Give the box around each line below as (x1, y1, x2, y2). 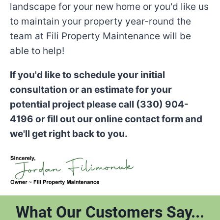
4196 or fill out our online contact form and (10, 113, 202, 125)
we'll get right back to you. (10, 128, 128, 139)
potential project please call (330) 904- (10, 99, 189, 110)
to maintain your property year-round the (10, 16, 191, 27)
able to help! (10, 45, 64, 56)
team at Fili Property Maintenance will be (10, 30, 191, 42)
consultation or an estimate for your (10, 84, 172, 95)
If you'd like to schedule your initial (10, 69, 165, 81)
